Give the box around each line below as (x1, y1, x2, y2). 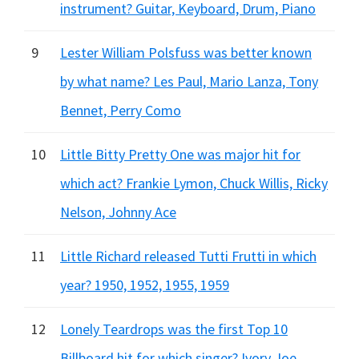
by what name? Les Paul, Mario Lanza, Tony (60, 72, 318, 91)
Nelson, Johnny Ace (60, 203, 176, 221)
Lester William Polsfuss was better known (60, 43, 312, 62)
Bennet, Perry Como (60, 101, 181, 119)
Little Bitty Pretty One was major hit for (60, 145, 301, 163)
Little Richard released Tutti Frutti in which (60, 247, 317, 265)
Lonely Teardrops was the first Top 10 (60, 320, 288, 338)
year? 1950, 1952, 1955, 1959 (60, 276, 229, 294)
